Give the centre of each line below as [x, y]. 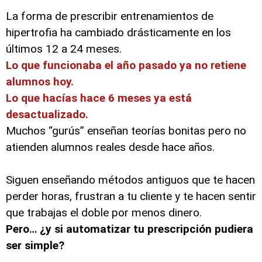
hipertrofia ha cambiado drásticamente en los [118, 32]
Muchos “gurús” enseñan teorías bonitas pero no [126, 131]
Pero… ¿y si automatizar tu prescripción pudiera [130, 229]
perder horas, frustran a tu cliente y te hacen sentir [131, 196]
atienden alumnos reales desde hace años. [110, 147]
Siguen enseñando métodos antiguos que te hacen [130, 180]
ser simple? [35, 245]
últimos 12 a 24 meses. [64, 49]
